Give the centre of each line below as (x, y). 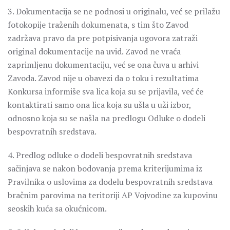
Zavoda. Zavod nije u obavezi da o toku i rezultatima (103, 78)
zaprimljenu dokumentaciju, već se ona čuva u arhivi (103, 65)
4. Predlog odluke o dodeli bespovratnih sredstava (100, 155)
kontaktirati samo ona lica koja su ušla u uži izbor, (99, 105)
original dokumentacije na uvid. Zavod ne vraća (94, 51)
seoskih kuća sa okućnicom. (57, 208)
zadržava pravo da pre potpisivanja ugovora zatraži (103, 38)
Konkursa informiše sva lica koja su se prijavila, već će (106, 91)
